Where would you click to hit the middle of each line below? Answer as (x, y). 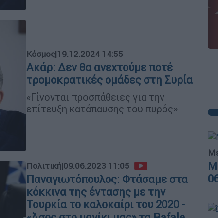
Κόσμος (41, 54)
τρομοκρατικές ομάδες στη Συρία (109, 80)
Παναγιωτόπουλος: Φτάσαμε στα (107, 179)
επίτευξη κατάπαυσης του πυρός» (102, 109)
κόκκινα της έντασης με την (96, 192)
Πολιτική (44, 166)
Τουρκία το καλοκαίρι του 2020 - (106, 205)
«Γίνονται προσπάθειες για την (95, 97)
